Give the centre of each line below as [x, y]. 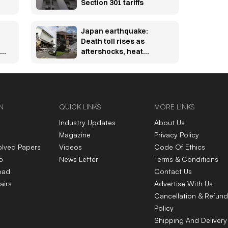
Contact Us [173, 172]
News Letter [78, 159]
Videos [70, 147]
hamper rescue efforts [120, 62]
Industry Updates [87, 123]
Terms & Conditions [186, 159]
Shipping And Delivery [190, 220]
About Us [169, 123]
